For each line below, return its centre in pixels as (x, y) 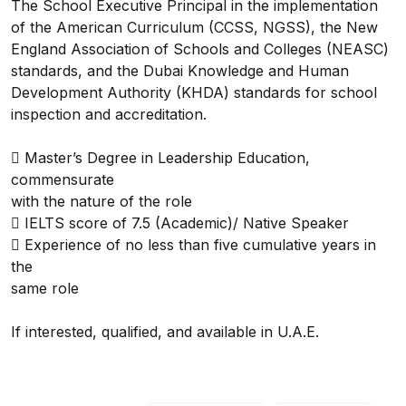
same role (45, 288)
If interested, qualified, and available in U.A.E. (165, 331)
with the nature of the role (101, 201)
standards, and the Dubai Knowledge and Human (180, 70)
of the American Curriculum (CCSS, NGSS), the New (194, 27)
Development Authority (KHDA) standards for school (194, 92)
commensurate (63, 179)
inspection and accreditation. (109, 114)
